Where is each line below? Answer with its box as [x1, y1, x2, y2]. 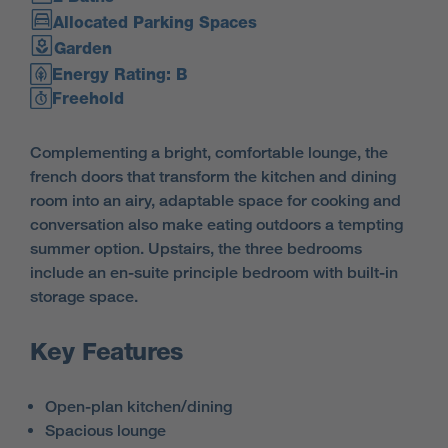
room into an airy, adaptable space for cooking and [30, 191, 401, 210]
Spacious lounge [45, 421, 166, 440]
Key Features [30, 337, 183, 366]
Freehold [52, 89, 125, 108]
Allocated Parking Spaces [53, 13, 257, 32]
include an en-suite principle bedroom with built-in [30, 263, 398, 282]
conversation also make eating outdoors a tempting [30, 215, 403, 234]
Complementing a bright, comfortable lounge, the [30, 143, 388, 162]
